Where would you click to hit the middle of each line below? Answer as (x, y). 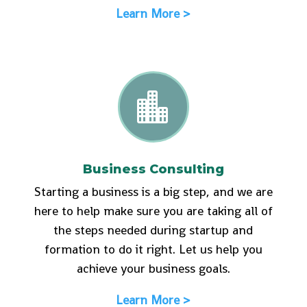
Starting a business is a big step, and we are (153, 191)
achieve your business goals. (153, 268)
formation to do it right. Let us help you (153, 249)
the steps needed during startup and (153, 230)
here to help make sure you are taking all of (153, 210)
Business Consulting (153, 169)
